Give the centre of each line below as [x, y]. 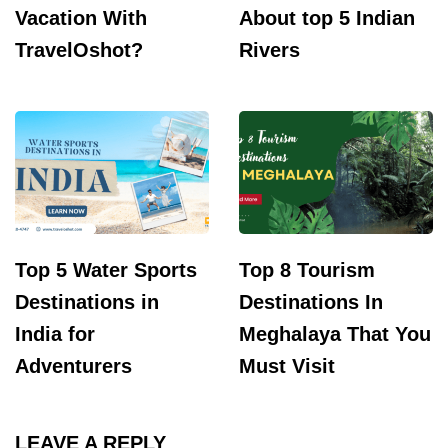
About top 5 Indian [327, 17]
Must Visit [287, 365]
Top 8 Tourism [307, 269]
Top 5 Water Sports [106, 269]
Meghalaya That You [335, 333]
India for [55, 333]
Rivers [269, 49]
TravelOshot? [79, 49]
